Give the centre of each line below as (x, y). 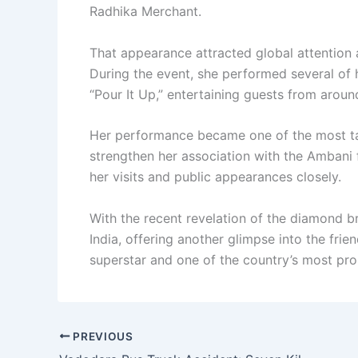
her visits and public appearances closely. (215, 177)
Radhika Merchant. (145, 12)
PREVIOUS (101, 336)
